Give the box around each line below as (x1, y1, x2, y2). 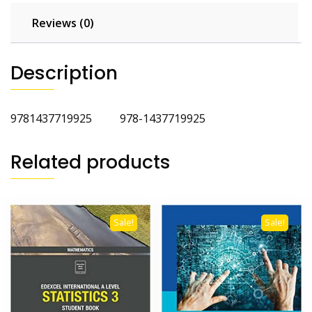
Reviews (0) (32, 15, 94, 31)
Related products (10, 149, 171, 175)
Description (10, 60, 118, 86)
